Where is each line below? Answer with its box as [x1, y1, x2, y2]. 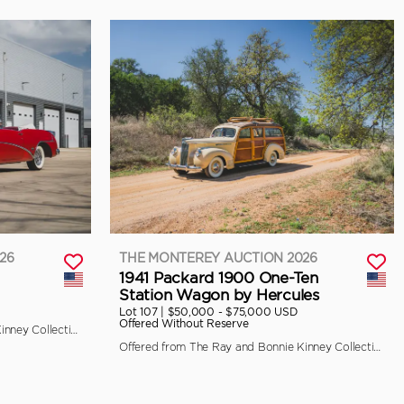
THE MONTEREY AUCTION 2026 [119, 250, 317, 265]
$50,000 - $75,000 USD [167, 304, 298, 318]
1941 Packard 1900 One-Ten [119, 268, 318, 287]
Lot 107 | [119, 304, 168, 318]
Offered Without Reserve [119, 316, 249, 330]
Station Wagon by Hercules [119, 285, 319, 304]
